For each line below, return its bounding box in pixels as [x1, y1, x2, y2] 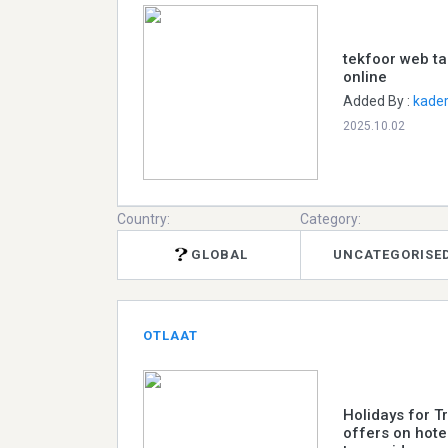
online [343, 67, 387, 86]
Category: [300, 210, 362, 227]
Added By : [343, 92, 413, 109]
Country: [117, 210, 170, 227]
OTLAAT [143, 327, 198, 343]
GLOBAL [191, 247, 249, 263]
